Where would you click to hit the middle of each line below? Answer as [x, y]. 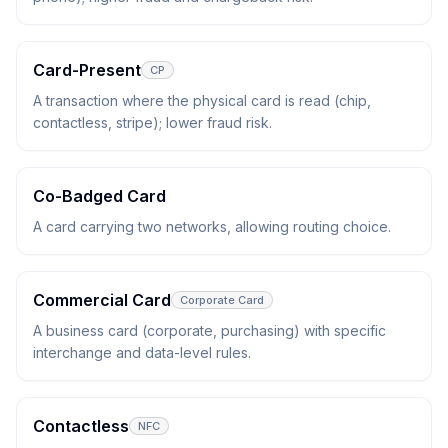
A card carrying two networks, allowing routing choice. [212, 226]
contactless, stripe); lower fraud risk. [152, 122]
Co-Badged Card [99, 196]
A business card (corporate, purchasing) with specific [209, 330]
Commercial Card [102, 300]
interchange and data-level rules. [142, 352]
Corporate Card [222, 300]
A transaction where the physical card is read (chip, [202, 100]
